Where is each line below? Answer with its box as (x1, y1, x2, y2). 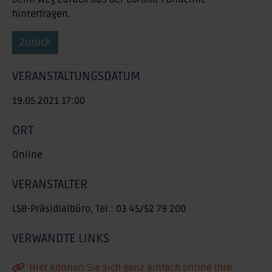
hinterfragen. (12, 8, 70, 20)
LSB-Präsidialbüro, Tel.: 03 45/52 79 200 (12, 203, 186, 215)
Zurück (20, 36, 50, 49)
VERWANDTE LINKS (12, 231, 109, 246)
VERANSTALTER (12, 177, 88, 192)
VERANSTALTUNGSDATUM (12, 69, 140, 84)
